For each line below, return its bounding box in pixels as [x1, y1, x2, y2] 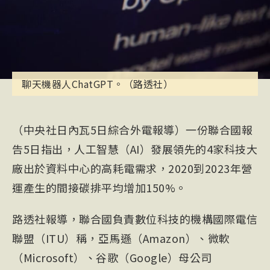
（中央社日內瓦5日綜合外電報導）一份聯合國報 [12, 122, 253, 138]
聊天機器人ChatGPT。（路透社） [22, 77, 173, 92]
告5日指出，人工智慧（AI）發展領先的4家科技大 [12, 141, 257, 157]
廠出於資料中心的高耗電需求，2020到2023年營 [12, 160, 253, 177]
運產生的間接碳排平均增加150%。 [12, 180, 187, 196]
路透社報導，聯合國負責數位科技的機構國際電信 [12, 211, 257, 227]
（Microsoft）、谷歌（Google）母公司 [12, 250, 212, 266]
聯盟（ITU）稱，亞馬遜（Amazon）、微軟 [12, 230, 230, 246]
